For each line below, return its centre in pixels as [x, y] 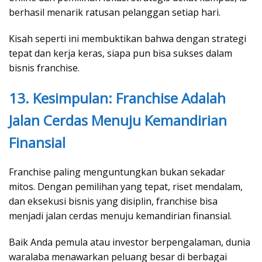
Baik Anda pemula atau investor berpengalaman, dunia [130, 242]
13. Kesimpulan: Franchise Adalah [117, 98]
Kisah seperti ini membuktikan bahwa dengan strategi [127, 38]
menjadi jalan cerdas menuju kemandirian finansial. [120, 216]
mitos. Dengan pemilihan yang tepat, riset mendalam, [126, 187]
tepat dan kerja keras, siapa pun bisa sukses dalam [120, 53]
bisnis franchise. [44, 68]
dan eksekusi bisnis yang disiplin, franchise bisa [113, 201]
